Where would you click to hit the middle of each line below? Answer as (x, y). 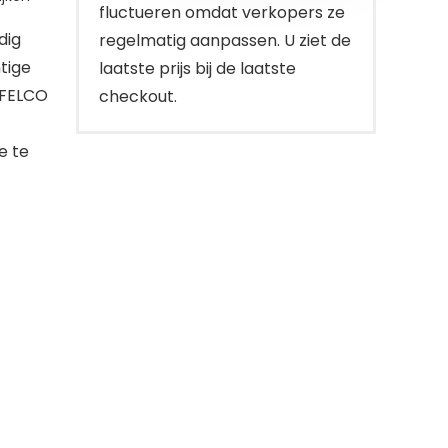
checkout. (138, 96)
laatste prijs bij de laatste (197, 68)
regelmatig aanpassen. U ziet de (225, 40)
